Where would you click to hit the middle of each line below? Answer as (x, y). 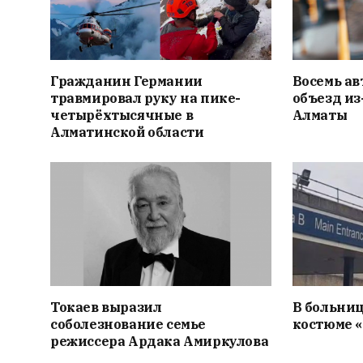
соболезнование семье (128, 325)
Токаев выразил (106, 307)
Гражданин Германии (126, 81)
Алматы (320, 115)
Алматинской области (127, 132)
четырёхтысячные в (122, 115)
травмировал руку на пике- (146, 98)
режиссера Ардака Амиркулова (160, 342)
